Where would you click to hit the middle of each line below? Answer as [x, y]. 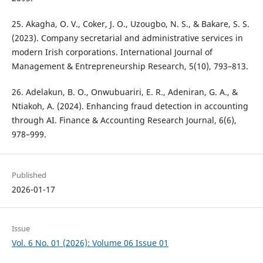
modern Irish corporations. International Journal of [112, 52]
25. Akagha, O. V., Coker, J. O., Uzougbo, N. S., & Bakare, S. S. [130, 24]
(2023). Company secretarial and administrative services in [127, 38]
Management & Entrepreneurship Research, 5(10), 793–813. [130, 66]
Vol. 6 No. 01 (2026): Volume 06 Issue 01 [90, 242]
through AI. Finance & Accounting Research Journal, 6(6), [124, 120]
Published [29, 175]
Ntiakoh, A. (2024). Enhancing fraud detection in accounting [130, 106]
